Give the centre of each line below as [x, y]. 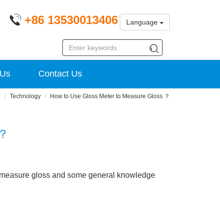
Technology [25, 96]
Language [143, 22]
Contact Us [60, 74]
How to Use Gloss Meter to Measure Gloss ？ [110, 96]
